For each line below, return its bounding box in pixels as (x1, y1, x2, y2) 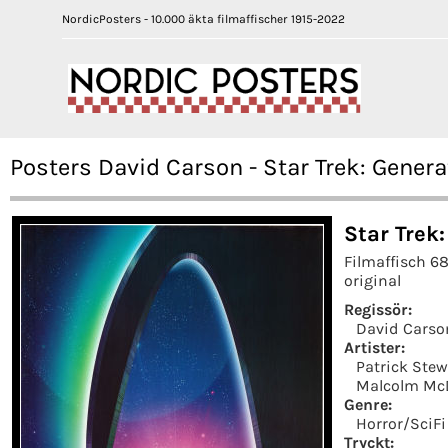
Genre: (344, 394, 392, 414)
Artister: (344, 337, 405, 357)
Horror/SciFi (356, 413, 446, 433)
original (344, 270, 401, 290)
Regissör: (344, 299, 412, 319)
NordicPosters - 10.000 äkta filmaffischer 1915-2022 (62, 12, 345, 26)
